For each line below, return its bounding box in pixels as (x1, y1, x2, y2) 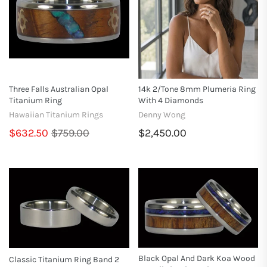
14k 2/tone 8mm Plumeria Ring (138, 83, 256, 94)
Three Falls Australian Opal (9, 83, 108, 94)
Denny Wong (138, 109, 185, 120)
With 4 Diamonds (138, 95, 203, 105)
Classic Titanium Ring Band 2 (9, 254, 119, 265)
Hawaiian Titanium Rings (9, 109, 103, 120)
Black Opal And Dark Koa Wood (138, 253, 255, 263)
